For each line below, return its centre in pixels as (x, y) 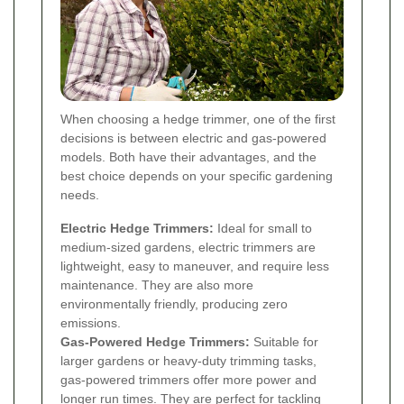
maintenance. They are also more (157, 285)
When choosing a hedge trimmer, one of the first (198, 119)
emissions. (91, 323)
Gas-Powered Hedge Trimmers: (155, 342)
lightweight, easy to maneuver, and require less (195, 266)
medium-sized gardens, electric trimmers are (188, 248)
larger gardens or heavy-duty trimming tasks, (188, 361)
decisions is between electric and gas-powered (193, 138)
